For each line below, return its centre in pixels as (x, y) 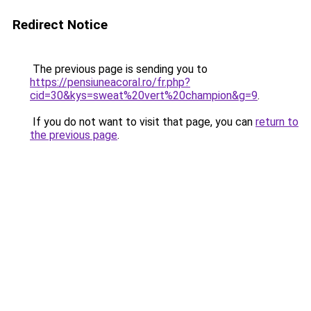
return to (277, 122)
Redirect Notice (60, 25)
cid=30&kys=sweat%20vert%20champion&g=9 (144, 95)
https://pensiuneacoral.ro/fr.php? (110, 82)
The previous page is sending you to (119, 69)
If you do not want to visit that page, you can (143, 122)
